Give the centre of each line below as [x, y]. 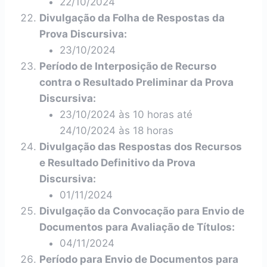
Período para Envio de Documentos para [139, 259]
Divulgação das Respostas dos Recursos [141, 147]
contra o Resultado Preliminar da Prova [136, 82]
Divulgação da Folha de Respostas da [132, 18]
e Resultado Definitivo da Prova [117, 163]
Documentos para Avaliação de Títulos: [137, 227]
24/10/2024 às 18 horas [117, 131]
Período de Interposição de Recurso [128, 66]
